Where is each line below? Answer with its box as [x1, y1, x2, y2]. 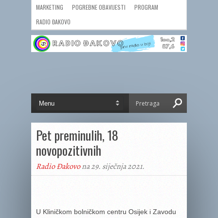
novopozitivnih [36, 141, 101, 160]
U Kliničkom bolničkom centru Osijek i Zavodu [36, 208, 176, 216]
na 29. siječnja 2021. [80, 161, 145, 172]
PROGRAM [134, 3, 158, 11]
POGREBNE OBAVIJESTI [72, 3, 126, 11]
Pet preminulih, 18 [36, 126, 118, 145]
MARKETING [36, 3, 63, 11]
